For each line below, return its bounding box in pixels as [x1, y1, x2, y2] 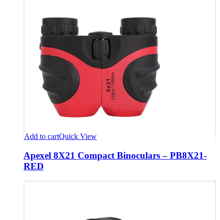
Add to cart [24, 132, 59, 140]
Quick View [59, 132, 97, 140]
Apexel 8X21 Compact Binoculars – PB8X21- [24, 150, 207, 161]
